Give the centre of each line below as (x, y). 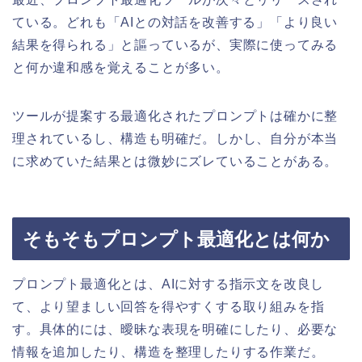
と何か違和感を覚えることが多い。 (121, 68)
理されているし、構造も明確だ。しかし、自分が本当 (175, 139)
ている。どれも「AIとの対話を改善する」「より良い (175, 23)
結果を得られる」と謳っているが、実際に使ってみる (175, 45)
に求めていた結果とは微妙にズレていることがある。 (175, 162)
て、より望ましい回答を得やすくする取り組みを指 (168, 306)
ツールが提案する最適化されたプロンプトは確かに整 (175, 116)
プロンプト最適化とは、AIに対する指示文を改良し (168, 284)
